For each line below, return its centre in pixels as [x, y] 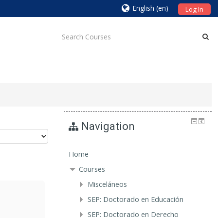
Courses [92, 169]
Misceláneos [107, 184]
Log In [194, 9]
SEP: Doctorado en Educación [135, 199]
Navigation [108, 126]
